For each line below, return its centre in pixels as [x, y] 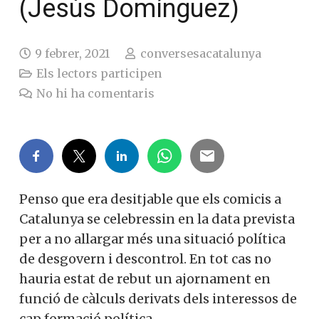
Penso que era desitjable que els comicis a [150, 199]
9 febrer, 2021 [73, 53]
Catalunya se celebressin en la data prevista [157, 219]
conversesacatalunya [200, 53]
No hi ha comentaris [96, 93]
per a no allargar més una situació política [152, 239]
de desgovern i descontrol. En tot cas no [145, 258]
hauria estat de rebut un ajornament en [145, 278]
